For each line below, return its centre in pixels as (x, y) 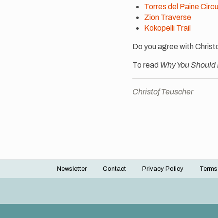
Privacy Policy (163, 169)
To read (146, 65)
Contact (114, 169)
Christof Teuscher (163, 91)
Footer (70, 175)
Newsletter (72, 169)
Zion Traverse (168, 17)
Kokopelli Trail (167, 28)
